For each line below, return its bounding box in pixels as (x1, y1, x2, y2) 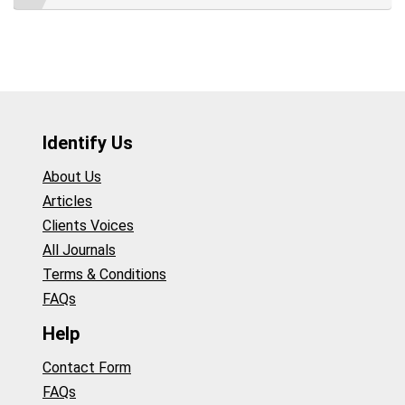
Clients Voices (42, 217, 134, 235)
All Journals (42, 241, 116, 259)
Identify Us (42, 131, 133, 154)
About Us (42, 168, 101, 186)
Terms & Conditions (42, 266, 166, 284)
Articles (42, 193, 92, 211)
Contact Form (42, 359, 131, 377)
